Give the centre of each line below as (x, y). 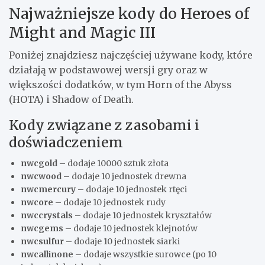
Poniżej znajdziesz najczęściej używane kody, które (131, 55)
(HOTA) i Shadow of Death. (71, 99)
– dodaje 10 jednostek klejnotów (130, 228)
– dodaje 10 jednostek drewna (124, 176)
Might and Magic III (82, 32)
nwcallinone (47, 254)
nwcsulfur (42, 241)
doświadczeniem (66, 142)
